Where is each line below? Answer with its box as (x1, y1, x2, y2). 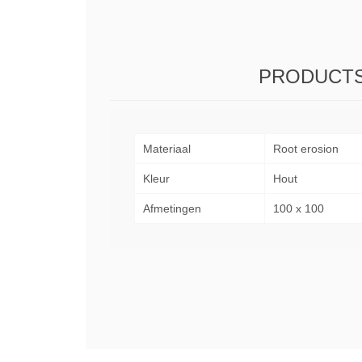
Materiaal (143, 142, 191, 155)
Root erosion (273, 142, 339, 155)
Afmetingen (143, 202, 201, 215)
